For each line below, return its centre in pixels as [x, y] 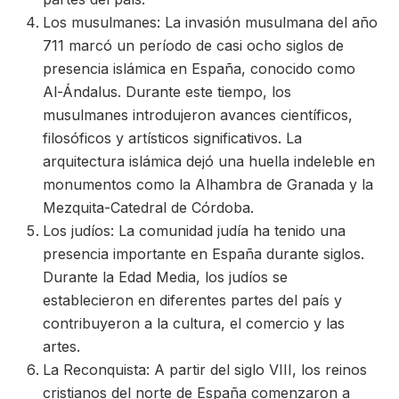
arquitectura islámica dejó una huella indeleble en [209, 161]
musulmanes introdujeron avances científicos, [198, 115]
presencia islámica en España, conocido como [199, 69]
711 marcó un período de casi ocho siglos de [193, 45]
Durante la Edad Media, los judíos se [165, 277]
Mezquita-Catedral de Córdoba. [148, 208]
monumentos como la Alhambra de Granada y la [208, 184]
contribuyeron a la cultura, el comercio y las [194, 323]
